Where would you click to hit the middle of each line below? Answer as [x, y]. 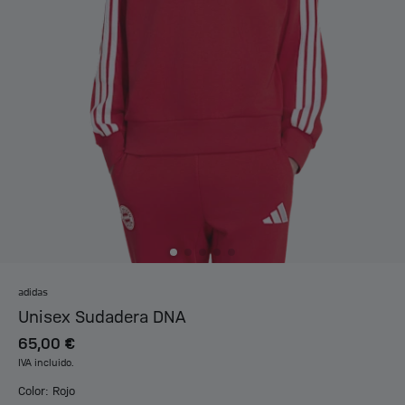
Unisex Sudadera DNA [102, 318]
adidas [33, 293]
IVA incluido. [46, 364]
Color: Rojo [47, 392]
